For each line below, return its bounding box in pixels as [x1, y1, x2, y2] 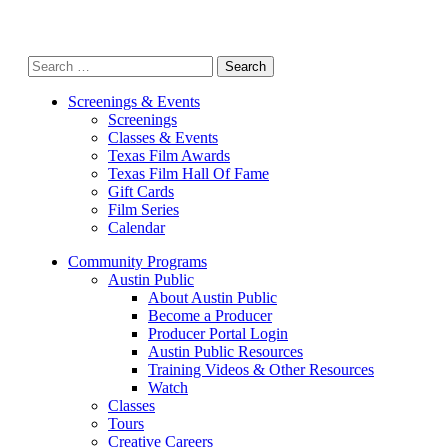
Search [27, 55, 70, 72]
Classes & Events [108, 129, 218, 146]
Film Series [108, 201, 179, 218]
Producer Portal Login [148, 325, 288, 342]
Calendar [108, 219, 165, 236]
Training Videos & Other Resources [148, 361, 374, 378]
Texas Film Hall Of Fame [108, 165, 269, 182]
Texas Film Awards [108, 147, 230, 164]
